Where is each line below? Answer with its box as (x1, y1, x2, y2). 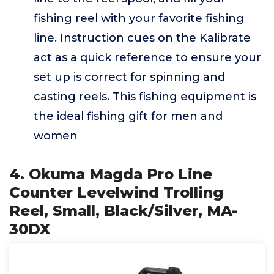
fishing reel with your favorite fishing (34, 12, 244, 25)
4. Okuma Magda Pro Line (9, 165, 212, 183)
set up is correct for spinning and (34, 70, 225, 84)
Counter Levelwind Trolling (9, 183, 223, 201)
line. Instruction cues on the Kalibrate (34, 31, 251, 45)
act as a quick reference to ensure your (34, 51, 261, 64)
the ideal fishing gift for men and (34, 109, 223, 123)
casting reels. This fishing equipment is (34, 90, 256, 103)
